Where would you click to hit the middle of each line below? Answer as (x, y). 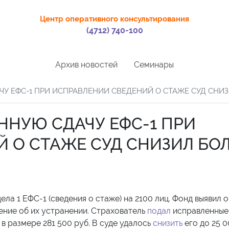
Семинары (154, 64)
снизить (168, 223)
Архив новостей (86, 64)
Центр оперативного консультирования (115, 19)
